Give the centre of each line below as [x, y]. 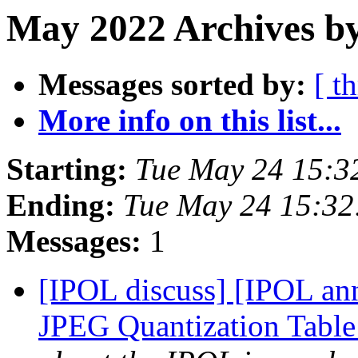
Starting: [67, 169]
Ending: [61, 205]
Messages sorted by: [172, 85]
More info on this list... [190, 121]
